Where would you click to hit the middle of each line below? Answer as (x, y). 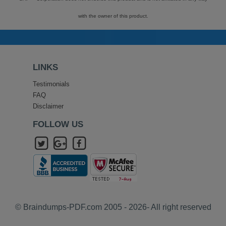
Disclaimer (48, 106)
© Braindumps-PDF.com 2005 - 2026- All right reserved (113, 207)
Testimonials (51, 84)
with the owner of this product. (113, 16)
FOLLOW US (58, 124)
